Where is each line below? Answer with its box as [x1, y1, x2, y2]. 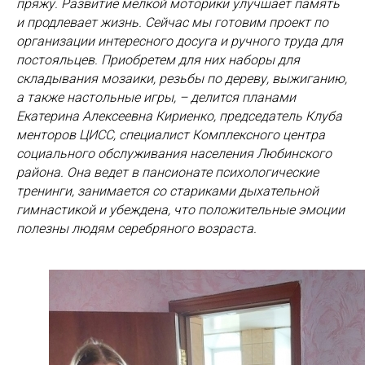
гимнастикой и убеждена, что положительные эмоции [16, 202, 345, 218]
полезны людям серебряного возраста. [16, 221, 257, 236]
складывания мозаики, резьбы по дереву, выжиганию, [16, 71, 347, 86]
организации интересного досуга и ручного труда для [16, 33, 343, 49]
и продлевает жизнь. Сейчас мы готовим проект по [16, 15, 328, 30]
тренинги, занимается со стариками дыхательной [16, 183, 319, 199]
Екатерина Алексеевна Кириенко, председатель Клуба [16, 108, 342, 124]
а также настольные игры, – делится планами [16, 90, 296, 105]
